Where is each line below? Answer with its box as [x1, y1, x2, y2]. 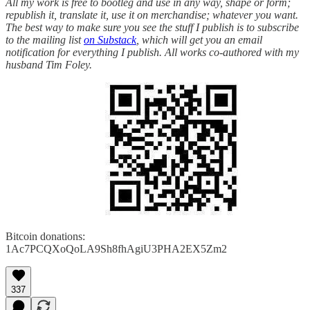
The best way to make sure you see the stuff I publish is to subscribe [6, 21, 299, 33]
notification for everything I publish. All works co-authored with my [6, 46, 299, 58]
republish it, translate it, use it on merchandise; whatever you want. [6, 8, 298, 21]
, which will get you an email [136, 33, 262, 46]
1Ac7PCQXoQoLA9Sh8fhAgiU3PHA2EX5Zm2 [6, 242, 227, 255]
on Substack [84, 33, 136, 46]
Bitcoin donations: [6, 230, 85, 242]
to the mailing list [6, 33, 84, 46]
